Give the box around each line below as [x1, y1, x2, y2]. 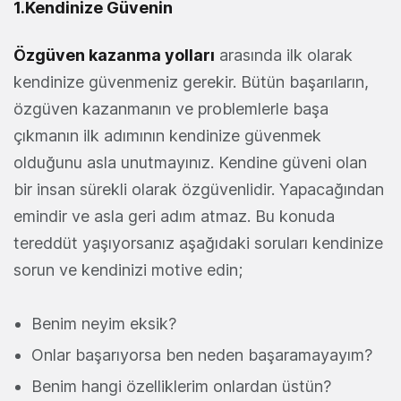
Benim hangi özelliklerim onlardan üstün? [31, 377, 331, 397]
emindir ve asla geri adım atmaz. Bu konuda [13, 207, 335, 226]
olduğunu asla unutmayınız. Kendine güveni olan [13, 153, 367, 173]
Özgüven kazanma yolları [13, 46, 215, 65]
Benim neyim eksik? [31, 314, 176, 334]
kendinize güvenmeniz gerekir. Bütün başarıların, [13, 73, 369, 92]
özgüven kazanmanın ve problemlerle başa [13, 99, 328, 119]
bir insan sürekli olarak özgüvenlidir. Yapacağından [13, 180, 384, 200]
